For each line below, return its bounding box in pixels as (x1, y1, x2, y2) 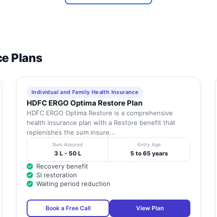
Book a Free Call (45, 204, 91, 212)
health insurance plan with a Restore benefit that (26, 119, 175, 127)
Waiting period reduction (36, 180, 110, 188)
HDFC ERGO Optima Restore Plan (26, 98, 142, 108)
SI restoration (36, 171, 77, 179)
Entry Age (138, 141, 161, 148)
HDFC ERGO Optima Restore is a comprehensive (26, 109, 173, 117)
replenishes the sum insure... (26, 128, 115, 137)
